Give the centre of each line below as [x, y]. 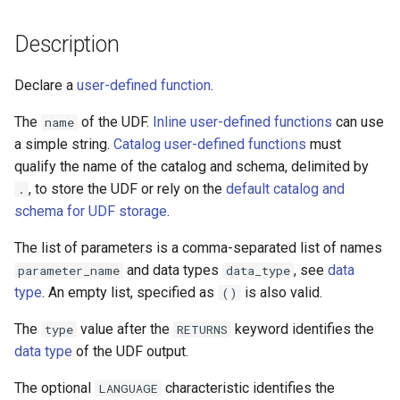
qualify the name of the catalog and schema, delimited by [192, 167]
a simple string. [64, 144]
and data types [173, 270]
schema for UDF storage [91, 211]
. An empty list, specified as [130, 292]
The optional [54, 388]
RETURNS [203, 329]
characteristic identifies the [249, 388]
